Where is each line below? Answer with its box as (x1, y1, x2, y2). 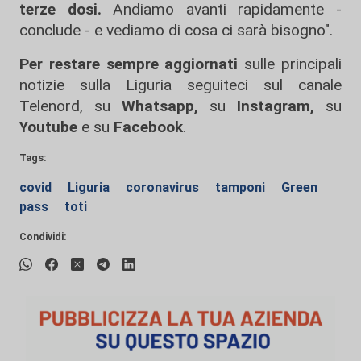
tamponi (215, 180, 268, 196)
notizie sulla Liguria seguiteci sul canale (19, 76, 342, 95)
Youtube (19, 118, 77, 137)
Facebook (114, 118, 183, 137)
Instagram (226, 97, 310, 116)
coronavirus (126, 180, 202, 196)
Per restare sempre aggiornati (19, 55, 239, 74)
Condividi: (19, 230, 67, 243)
